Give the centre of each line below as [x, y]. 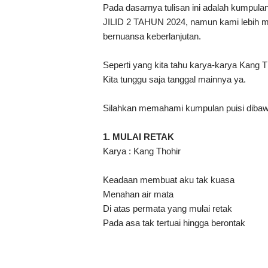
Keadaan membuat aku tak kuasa [169, 180]
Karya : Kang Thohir [142, 151]
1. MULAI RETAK [138, 137]
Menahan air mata [138, 194]
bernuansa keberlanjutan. [153, 36]
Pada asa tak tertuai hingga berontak [174, 223]
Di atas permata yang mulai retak [167, 209]
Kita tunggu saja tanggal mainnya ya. [176, 80]
